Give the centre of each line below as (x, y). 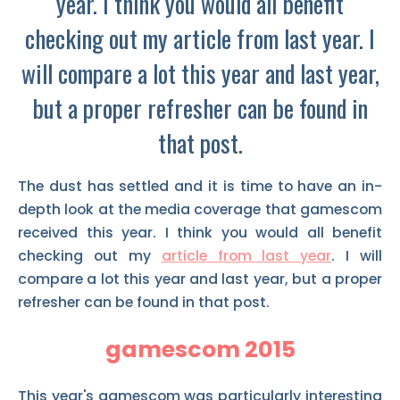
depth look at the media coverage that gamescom (200, 209)
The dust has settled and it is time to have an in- (200, 186)
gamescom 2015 (200, 350)
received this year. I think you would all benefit (200, 232)
